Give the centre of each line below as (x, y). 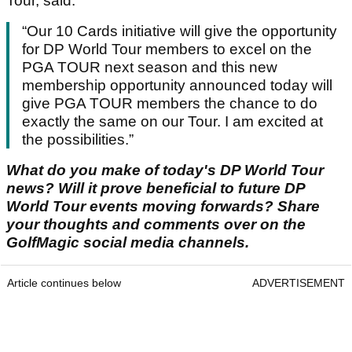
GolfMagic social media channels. (128, 243)
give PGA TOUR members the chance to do (170, 104)
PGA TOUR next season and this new (150, 68)
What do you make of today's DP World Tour (165, 170)
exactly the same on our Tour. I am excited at (172, 122)
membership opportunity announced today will (177, 86)
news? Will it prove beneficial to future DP (156, 189)
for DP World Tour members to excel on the (167, 49)
